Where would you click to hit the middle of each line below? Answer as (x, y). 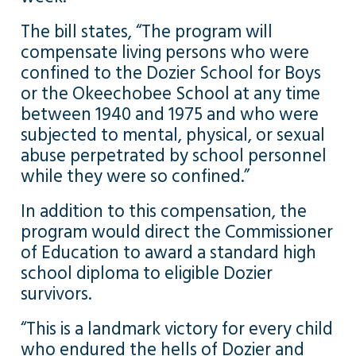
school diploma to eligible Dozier (146, 274)
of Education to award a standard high (168, 253)
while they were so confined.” (135, 177)
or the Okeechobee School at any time (170, 94)
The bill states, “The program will (146, 32)
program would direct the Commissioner (176, 232)
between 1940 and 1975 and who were (169, 115)
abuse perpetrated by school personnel (173, 156)
